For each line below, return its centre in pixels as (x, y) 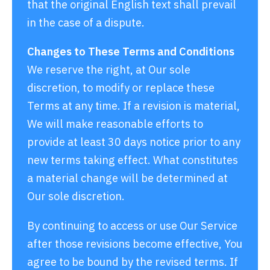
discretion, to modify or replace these (121, 88)
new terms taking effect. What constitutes (133, 160)
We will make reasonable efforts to (115, 124)
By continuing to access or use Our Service (132, 225)
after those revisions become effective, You (135, 243)
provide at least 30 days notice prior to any (134, 142)
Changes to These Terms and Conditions (131, 52)
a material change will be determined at (127, 178)
